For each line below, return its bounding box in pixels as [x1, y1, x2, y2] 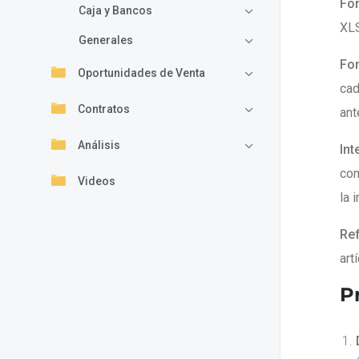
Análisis [78, 138, 120, 151]
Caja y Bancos [79, 3, 152, 17]
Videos [78, 174, 115, 188]
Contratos [78, 102, 130, 115]
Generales [79, 33, 133, 46]
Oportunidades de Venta [78, 66, 205, 79]
